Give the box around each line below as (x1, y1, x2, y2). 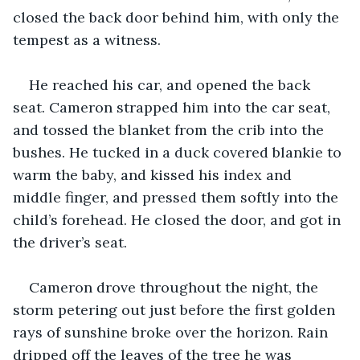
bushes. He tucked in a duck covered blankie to (13, 142, 346, 162)
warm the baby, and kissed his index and (13, 165, 296, 184)
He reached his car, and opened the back (29, 75, 314, 94)
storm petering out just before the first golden (13, 300, 339, 319)
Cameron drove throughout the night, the (29, 277, 322, 297)
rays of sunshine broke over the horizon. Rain (13, 322, 332, 342)
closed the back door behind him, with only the (13, 7, 343, 27)
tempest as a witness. (13, 30, 161, 49)
